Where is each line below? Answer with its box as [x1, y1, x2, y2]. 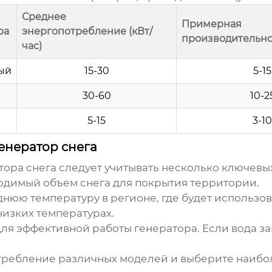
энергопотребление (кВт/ [22, 25, 152, 38]
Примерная [182, 18, 242, 30]
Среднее [22, 11, 66, 23]
